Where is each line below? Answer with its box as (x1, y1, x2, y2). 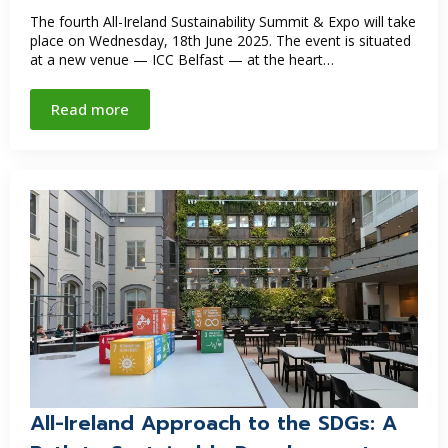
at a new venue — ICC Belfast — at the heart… (30, 50, 334, 69)
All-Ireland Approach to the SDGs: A (30, 408, 397, 439)
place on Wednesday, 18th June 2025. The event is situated (30, 31, 411, 50)
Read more (51, 99, 129, 119)
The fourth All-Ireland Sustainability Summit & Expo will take (30, 12, 416, 31)
